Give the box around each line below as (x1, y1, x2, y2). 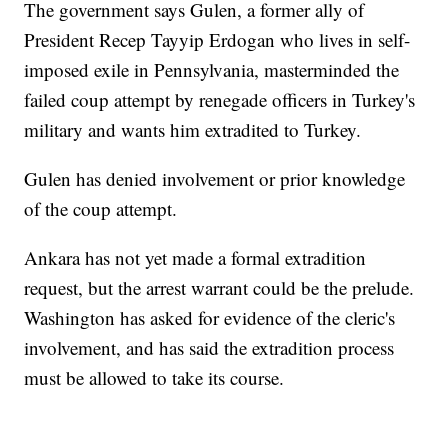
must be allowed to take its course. (24, 365, 285, 391)
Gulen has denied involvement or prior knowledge (24, 166, 406, 192)
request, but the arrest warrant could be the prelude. (24, 275, 415, 301)
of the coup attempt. (24, 196, 178, 222)
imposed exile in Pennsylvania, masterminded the (24, 57, 400, 83)
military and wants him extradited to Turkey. (24, 117, 362, 143)
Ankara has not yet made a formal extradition (24, 245, 367, 271)
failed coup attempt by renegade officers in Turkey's (24, 87, 416, 113)
